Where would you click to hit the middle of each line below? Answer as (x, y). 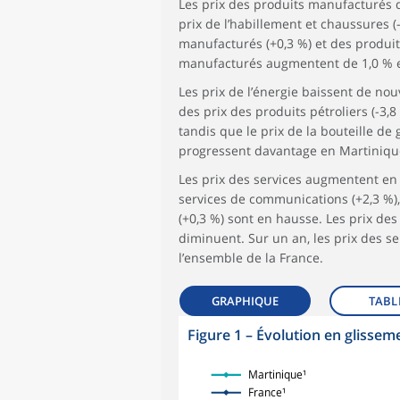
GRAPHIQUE (245, 300)
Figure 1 (215, 335)
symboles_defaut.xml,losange (289, 350)
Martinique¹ (278, 375)
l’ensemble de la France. (251, 258)
